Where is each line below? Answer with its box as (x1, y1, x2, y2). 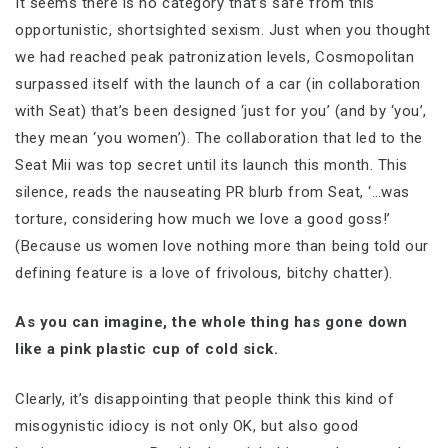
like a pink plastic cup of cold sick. (15, 340, 279, 358)
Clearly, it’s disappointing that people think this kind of (15, 389, 395, 408)
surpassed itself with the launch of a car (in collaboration (15, 74, 421, 93)
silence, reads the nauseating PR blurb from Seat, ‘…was (15, 182, 410, 201)
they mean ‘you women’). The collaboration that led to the (15, 128, 423, 147)
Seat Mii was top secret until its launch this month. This (15, 155, 408, 174)
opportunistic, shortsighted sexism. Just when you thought (15, 20, 431, 39)
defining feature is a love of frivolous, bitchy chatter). (15, 263, 393, 282)
